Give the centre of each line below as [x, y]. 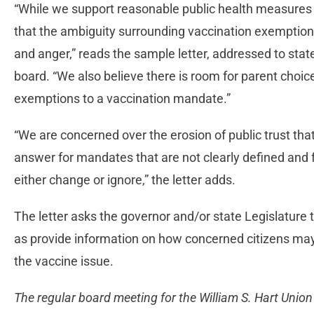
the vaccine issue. [67, 261]
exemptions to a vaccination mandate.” [124, 98]
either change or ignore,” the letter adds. [126, 180]
